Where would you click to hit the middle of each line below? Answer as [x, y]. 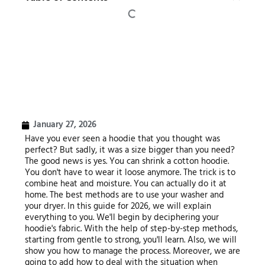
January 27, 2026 [64, 125]
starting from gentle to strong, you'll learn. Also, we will [130, 240]
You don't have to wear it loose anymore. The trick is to [130, 173]
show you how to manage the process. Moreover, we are [132, 251]
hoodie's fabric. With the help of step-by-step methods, [131, 229]
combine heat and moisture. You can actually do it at [125, 184]
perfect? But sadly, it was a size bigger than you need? [130, 150]
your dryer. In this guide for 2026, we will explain [118, 206]
